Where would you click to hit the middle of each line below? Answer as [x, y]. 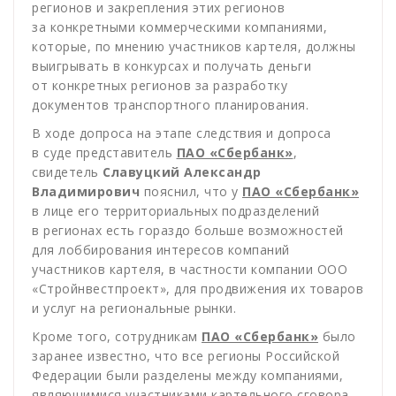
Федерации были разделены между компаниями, [187, 376]
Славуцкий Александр [182, 172]
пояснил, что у [191, 192]
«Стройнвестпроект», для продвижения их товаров [198, 289]
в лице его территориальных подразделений [175, 211]
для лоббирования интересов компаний [161, 250]
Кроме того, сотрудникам [117, 337]
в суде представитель [104, 153]
